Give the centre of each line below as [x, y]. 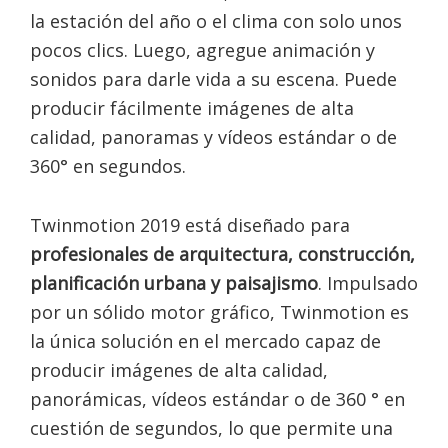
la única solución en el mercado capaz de [205, 341]
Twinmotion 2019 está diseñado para [190, 225]
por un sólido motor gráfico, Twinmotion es [219, 312]
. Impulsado [368, 283]
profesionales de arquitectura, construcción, [222, 254]
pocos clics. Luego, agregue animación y [202, 50]
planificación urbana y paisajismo [174, 283]
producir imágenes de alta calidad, [179, 370]
